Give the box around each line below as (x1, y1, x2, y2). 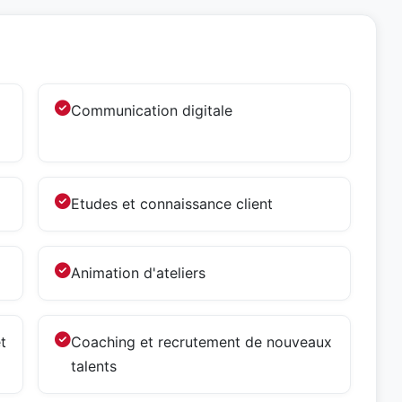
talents (71, 357, 117, 375)
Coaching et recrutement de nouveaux (71, 333, 332, 351)
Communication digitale (71, 101, 232, 119)
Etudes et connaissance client (71, 195, 273, 213)
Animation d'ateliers (71, 264, 205, 282)
